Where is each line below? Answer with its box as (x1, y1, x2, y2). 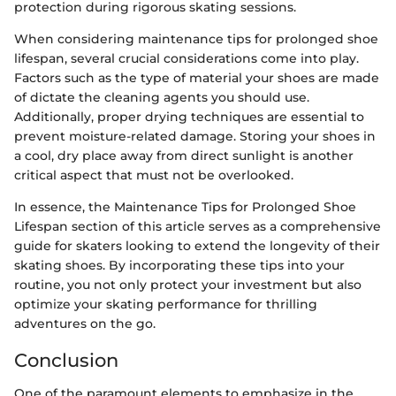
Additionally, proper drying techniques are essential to (14, 108, 364, 125)
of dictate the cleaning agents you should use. (14, 88, 309, 105)
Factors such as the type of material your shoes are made (14, 69, 379, 86)
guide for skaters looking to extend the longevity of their (14, 237, 380, 254)
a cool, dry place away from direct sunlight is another (14, 147, 354, 164)
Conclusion (14, 348, 118, 371)
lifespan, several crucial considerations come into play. (14, 49, 359, 66)
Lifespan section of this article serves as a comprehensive (14, 217, 381, 234)
